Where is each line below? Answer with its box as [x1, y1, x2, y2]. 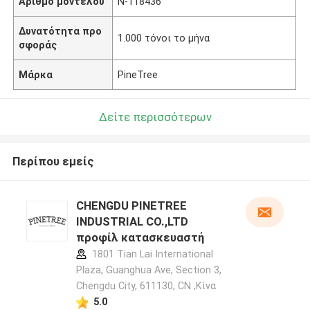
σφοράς [19, 39, 57, 51]
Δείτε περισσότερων [98, 109, 212, 124]
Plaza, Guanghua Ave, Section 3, [75, 264, 221, 276]
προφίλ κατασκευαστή [75, 230, 204, 245]
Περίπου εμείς [12, 154, 94, 169]
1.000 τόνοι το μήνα [118, 32, 210, 44]
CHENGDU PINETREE [75, 199, 187, 213]
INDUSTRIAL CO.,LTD [75, 215, 188, 229]
